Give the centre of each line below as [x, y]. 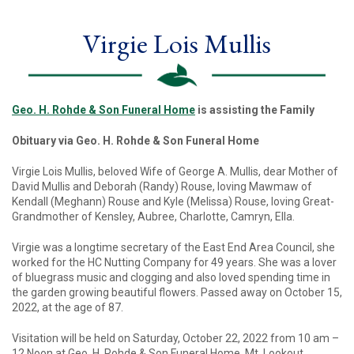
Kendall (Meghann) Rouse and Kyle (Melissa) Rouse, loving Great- [173, 202]
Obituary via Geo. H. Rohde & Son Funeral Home [136, 141]
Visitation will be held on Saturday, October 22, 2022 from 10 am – [175, 339]
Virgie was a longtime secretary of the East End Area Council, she [173, 248]
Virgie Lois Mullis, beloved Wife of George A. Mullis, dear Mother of [175, 172]
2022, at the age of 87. [68, 308]
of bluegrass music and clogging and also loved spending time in [171, 278]
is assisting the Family [255, 110]
